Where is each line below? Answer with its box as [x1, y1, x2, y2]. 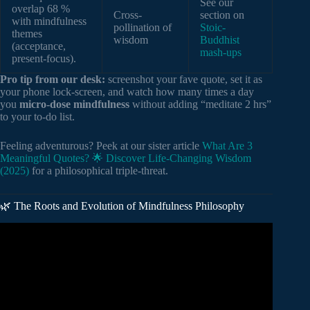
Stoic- [200, 21, 226, 34]
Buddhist [200, 34, 239, 46]
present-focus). [12, 53, 76, 65]
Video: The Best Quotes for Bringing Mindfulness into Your [7, 241, 266, 254]
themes [12, 28, 42, 40]
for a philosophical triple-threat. [29, 165, 168, 177]
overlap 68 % [12, 3, 70, 15]
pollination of [113, 21, 172, 34]
